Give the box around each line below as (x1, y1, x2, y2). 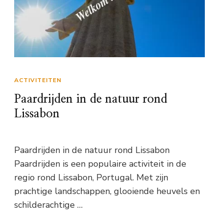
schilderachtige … (14, 199, 83, 211)
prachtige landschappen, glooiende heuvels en (14, 185, 200, 197)
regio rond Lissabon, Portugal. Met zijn (14, 172, 168, 184)
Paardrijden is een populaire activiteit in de (14, 158, 186, 170)
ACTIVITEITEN (14, 76, 62, 85)
